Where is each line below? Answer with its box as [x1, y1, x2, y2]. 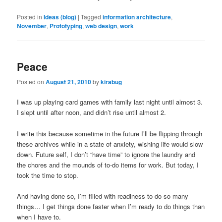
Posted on [17, 77, 46, 86]
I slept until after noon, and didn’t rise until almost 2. [17, 108, 166, 117]
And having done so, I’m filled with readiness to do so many [17, 191, 189, 201]
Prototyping [50, 21, 83, 30]
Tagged [81, 12, 102, 21]
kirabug [101, 77, 122, 87]
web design [85, 21, 117, 30]
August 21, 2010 [46, 77, 92, 87]
